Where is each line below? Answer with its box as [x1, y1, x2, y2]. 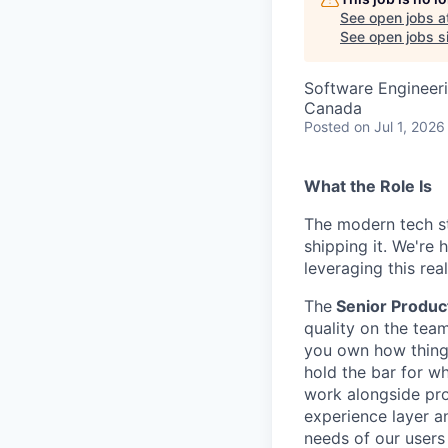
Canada [304, 98, 362, 118]
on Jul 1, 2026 [354, 118, 445, 135]
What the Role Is [304, 176, 432, 196]
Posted [304, 118, 350, 135]
